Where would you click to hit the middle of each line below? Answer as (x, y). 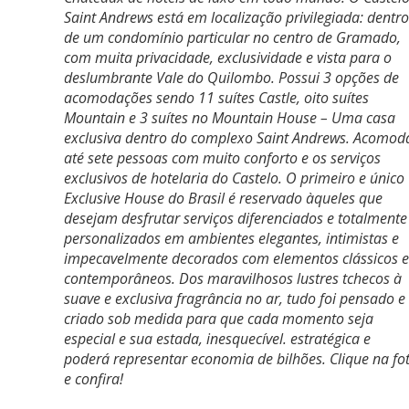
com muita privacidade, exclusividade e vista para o (228, 58)
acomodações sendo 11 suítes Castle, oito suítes (216, 98)
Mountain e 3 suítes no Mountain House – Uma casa (230, 118)
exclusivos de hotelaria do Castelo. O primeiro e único (234, 178)
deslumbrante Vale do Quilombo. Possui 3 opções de (231, 78)
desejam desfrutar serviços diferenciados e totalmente (236, 218)
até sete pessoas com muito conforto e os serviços (222, 158)
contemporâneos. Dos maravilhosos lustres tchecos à (233, 278)
